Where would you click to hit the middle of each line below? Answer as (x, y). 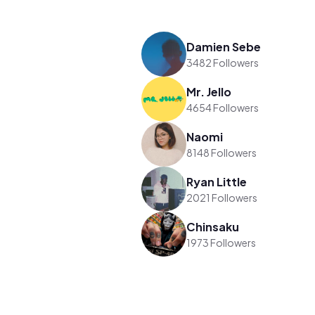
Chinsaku (213, 226)
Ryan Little (217, 181)
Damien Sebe (224, 46)
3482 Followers (223, 62)
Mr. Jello (209, 91)
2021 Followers (222, 197)
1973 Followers (221, 242)
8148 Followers (222, 152)
